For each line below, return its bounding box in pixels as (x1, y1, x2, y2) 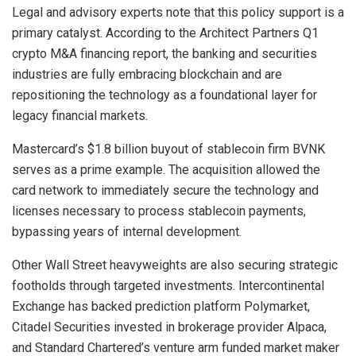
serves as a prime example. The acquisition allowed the (12, 162, 320, 178)
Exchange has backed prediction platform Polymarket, (12, 299, 310, 315)
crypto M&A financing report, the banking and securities (12, 46, 317, 62)
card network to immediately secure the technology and (12, 183, 319, 199)
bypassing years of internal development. (12, 224, 242, 240)
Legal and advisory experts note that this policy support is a (12, 5, 344, 21)
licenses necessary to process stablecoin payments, (12, 203, 306, 219)
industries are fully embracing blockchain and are (12, 67, 282, 83)
